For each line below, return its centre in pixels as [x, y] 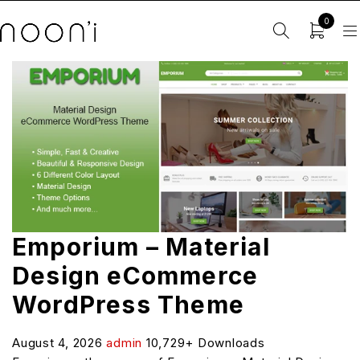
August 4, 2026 [59, 342]
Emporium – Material [141, 246]
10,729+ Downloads [205, 342]
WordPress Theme [128, 304]
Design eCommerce [135, 275]
